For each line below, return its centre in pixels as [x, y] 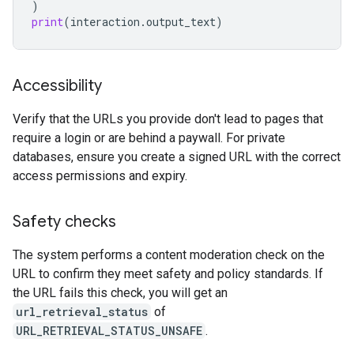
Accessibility [57, 86]
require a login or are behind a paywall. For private [149, 138]
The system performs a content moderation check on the [169, 255]
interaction [105, 22]
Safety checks [64, 222]
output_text [181, 22]
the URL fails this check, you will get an [120, 293]
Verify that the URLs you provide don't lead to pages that [168, 119]
